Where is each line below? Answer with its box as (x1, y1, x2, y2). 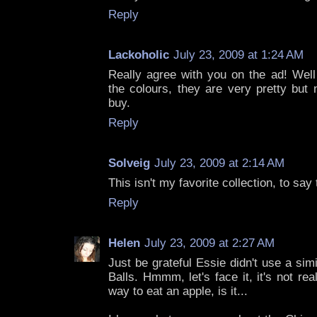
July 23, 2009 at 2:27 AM (144, 236, 275, 250)
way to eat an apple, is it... (108, 284, 248, 299)
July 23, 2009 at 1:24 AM (173, 48, 304, 62)
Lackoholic (108, 48, 169, 62)
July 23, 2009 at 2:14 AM (154, 156, 284, 171)
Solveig (108, 156, 150, 171)
